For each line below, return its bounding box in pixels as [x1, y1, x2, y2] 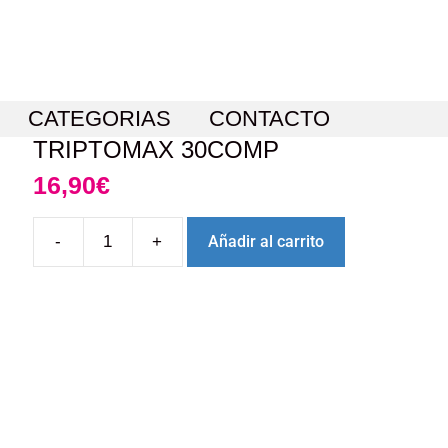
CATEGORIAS [28, 106, 171, 132]
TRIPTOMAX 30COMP [32, 136, 279, 164]
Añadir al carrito [207, 231, 324, 251]
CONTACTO [209, 106, 330, 132]
